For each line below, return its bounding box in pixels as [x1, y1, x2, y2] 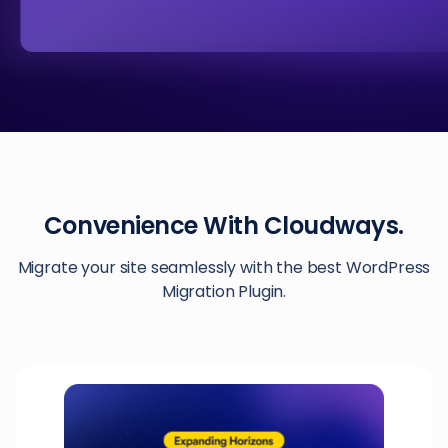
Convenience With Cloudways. [43, 209, 405, 243]
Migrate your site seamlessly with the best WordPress [17, 256, 431, 280]
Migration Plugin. [161, 280, 287, 304]
